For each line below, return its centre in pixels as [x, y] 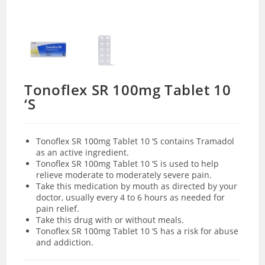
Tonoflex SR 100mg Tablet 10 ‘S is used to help [128, 163]
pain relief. [59, 208]
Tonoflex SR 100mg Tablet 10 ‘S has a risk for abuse [138, 231]
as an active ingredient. [83, 152]
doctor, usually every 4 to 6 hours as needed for [131, 197]
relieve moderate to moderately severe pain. [124, 174]
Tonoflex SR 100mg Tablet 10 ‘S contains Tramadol [135, 141]
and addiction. [66, 242]
